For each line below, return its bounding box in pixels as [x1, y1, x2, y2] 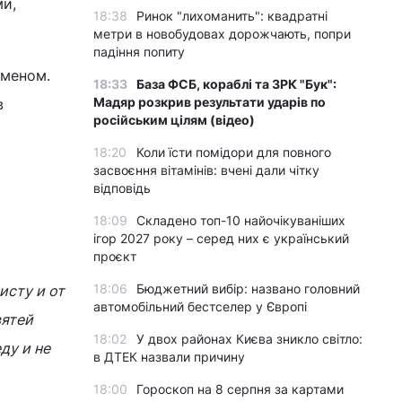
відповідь [93, 180, 151, 196]
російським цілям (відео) [93, 112, 255, 127]
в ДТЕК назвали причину [93, 349, 245, 364]
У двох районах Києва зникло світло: [136, 331, 363, 346]
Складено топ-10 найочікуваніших [136, 213, 345, 228]
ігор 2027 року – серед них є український [93, 231, 349, 246]
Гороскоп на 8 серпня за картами [136, 381, 344, 397]
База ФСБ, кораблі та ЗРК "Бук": [136, 76, 336, 92]
